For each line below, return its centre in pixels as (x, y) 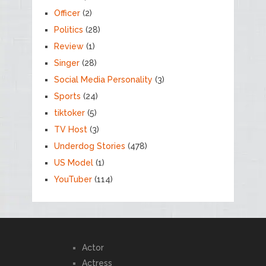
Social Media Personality (103, 79)
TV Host (70, 129)
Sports (67, 96)
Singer (66, 63)
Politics (68, 29)
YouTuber (73, 179)
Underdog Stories (89, 146)
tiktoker (69, 113)
